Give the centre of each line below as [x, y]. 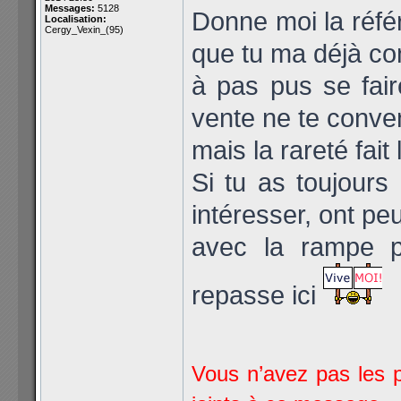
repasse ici [257, 295]
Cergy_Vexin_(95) [84, 30]
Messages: [70, 8]
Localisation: [76, 19]
